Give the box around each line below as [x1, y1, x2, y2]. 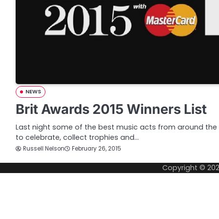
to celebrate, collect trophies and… [16, 132, 139, 142]
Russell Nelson [23, 144, 65, 153]
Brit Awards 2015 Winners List [16, 101, 207, 117]
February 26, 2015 [72, 145, 121, 153]
